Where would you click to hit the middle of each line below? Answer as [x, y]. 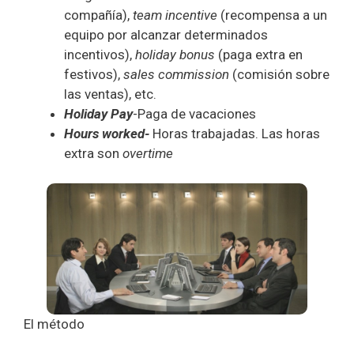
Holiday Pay [98, 113]
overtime [148, 153]
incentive [191, 15]
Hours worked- [107, 133]
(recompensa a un [272, 15]
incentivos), [100, 54]
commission [194, 74]
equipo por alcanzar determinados [166, 34]
